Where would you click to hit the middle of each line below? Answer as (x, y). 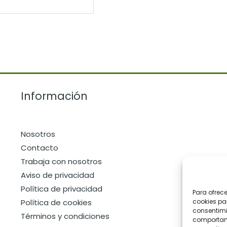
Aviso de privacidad (57, 175)
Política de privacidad (61, 188)
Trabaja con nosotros (61, 161)
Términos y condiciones (65, 216)
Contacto (39, 147)
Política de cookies (56, 202)
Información (54, 96)
